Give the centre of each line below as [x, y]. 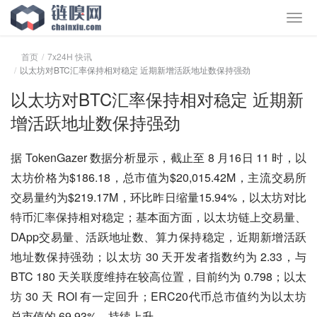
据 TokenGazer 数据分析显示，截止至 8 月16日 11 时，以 [158, 157]
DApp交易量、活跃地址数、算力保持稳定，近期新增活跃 [158, 237]
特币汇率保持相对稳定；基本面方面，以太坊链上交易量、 [158, 217]
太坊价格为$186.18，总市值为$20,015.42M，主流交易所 [158, 177]
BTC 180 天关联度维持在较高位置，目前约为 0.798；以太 [158, 276]
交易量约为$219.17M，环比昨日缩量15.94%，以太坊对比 [158, 197]
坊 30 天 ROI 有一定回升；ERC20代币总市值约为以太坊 [158, 296]
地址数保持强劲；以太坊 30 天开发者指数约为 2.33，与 [158, 257]
